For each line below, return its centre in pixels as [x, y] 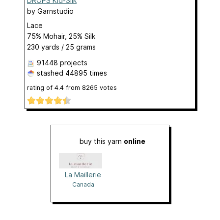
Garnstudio [55, 11]
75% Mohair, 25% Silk [61, 36]
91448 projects [62, 62]
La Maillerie [83, 174]
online [135, 141]
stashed [50, 73]
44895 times [86, 73]
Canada [83, 184]
